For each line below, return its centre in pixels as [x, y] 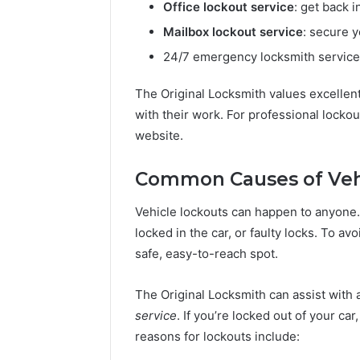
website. [159, 136]
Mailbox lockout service [233, 32]
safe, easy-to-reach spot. [207, 253]
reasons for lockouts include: [217, 336]
